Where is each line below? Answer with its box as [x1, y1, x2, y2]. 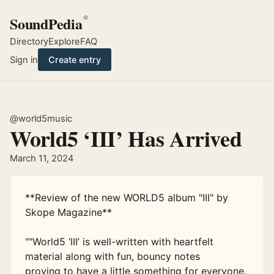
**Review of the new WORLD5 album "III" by [25, 191, 228, 204]
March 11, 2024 [10, 152, 73, 164]
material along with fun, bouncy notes [25, 250, 200, 262]
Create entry [48, 54, 101, 65]
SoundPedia [10, 13, 83, 34]
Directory [10, 36, 48, 47]
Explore [48, 36, 80, 47]
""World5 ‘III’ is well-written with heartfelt [25, 235, 213, 248]
